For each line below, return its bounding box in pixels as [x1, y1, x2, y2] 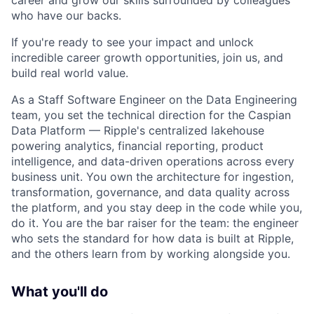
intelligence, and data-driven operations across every [11, 154, 294, 168]
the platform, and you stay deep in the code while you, [11, 200, 302, 214]
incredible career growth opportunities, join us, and [11, 50, 283, 64]
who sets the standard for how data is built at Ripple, [11, 231, 294, 245]
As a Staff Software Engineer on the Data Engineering [11, 93, 297, 107]
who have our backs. [11, 8, 121, 22]
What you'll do [11, 283, 108, 300]
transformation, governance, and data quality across [11, 185, 289, 199]
